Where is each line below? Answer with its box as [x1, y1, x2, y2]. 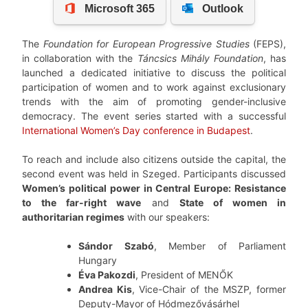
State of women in [179, 197, 286, 209]
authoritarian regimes [22, 211, 124, 223]
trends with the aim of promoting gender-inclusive [22, 96, 286, 108]
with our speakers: [124, 211, 212, 223]
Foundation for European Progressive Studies [43, 38, 250, 50]
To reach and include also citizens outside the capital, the [22, 153, 286, 166]
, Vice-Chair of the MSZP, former [131, 283, 287, 296]
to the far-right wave [22, 197, 142, 209]
